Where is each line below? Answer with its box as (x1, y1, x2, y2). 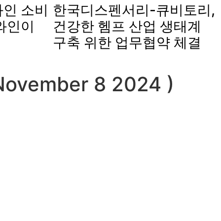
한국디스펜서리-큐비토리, (53, 1, 215, 18)
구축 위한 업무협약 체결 (53, 34, 201, 51)
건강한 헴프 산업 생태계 (53, 17, 201, 35)
